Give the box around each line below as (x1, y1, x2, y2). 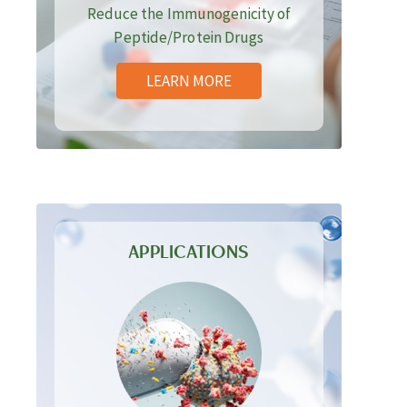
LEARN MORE (145, 71, 233, 91)
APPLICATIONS (128, 241, 250, 263)
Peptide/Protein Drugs (114, 27, 264, 47)
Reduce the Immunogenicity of (86, 4, 292, 24)
